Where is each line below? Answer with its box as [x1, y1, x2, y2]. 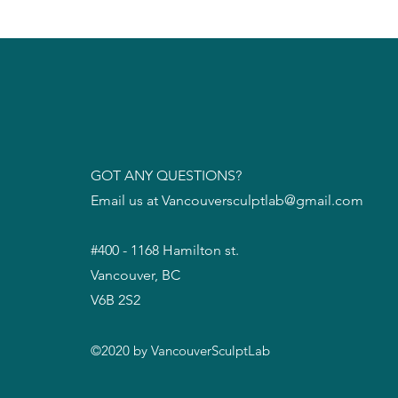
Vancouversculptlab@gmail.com [162, 192, 363, 209]
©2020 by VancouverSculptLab [91, 342, 270, 359]
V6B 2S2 [91, 291, 140, 308]
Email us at [91, 192, 162, 209]
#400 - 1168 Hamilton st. [91, 242, 243, 259]
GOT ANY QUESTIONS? [91, 167, 245, 184]
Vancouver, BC [91, 267, 180, 283]
